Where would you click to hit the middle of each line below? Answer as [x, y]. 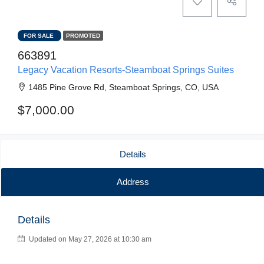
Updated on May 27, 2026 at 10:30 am [89, 239]
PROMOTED [83, 36]
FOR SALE [39, 36]
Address [133, 182]
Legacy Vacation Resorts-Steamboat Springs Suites [126, 70]
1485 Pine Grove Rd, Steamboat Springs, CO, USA [123, 87]
